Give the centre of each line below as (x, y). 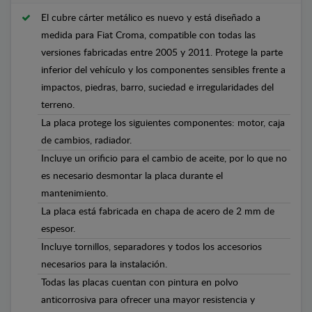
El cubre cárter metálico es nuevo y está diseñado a (151, 18)
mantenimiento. (75, 193)
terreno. (58, 105)
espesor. (58, 229)
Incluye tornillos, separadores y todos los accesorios (151, 247)
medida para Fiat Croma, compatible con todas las (148, 35)
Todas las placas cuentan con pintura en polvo (140, 282)
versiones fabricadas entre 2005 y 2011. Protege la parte (162, 53)
